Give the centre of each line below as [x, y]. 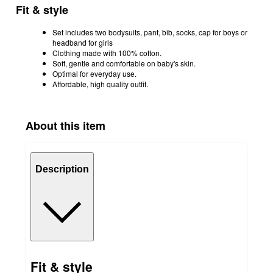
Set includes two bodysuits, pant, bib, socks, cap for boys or [150, 32]
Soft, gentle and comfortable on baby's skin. [124, 63]
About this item [66, 126]
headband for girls [83, 43]
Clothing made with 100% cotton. [107, 53]
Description [62, 169]
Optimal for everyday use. [94, 74]
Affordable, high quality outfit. [100, 84]
